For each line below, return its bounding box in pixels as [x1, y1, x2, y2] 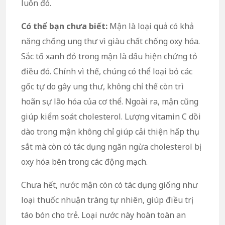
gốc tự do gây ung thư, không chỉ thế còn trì [21, 80, 184, 92]
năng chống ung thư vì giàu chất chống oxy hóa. [21, 35, 200, 47]
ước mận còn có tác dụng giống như [65, 179, 198, 190]
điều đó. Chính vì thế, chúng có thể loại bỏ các [21, 65, 192, 77]
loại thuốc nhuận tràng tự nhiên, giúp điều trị [21, 194, 191, 205]
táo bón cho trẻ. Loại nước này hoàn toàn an [21, 209, 186, 220]
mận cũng [162, 95, 198, 107]
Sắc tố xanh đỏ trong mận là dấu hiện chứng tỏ [21, 50, 197, 62]
